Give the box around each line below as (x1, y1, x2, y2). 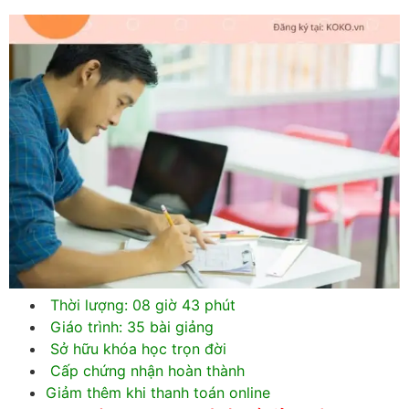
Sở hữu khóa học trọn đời (46, 340, 226, 359)
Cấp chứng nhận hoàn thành (46, 362, 245, 381)
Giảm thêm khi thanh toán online (46, 383, 270, 403)
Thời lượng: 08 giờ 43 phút (46, 296, 236, 315)
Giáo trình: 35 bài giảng (46, 318, 214, 337)
